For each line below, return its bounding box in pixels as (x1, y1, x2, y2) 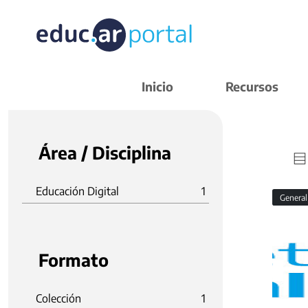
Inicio (142, 78, 173, 94)
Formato (38, 249, 109, 271)
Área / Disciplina (38, 142, 171, 164)
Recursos (225, 78, 278, 94)
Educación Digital (36, 184, 119, 198)
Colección (36, 291, 81, 305)
